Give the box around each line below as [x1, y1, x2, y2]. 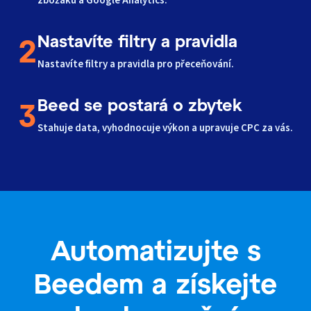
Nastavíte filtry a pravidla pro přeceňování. [37, 57, 234, 72]
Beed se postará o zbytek [37, 94, 242, 115]
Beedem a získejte [34, 266, 277, 300]
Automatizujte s [50, 233, 261, 267]
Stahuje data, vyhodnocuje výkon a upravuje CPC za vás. [37, 121, 293, 136]
